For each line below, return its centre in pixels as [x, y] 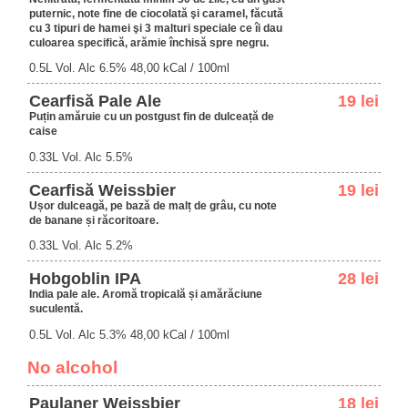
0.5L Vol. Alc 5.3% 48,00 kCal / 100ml [129, 334]
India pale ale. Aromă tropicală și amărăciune [146, 295]
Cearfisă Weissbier [102, 190]
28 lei [358, 279]
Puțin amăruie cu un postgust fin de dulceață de [152, 117]
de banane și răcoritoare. [94, 220]
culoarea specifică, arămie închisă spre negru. [149, 42]
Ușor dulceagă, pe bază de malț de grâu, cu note [153, 205]
